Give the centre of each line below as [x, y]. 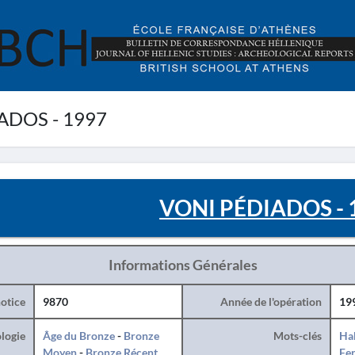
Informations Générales [183, 265]
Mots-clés [297, 336]
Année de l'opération [271, 302]
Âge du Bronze [78, 336]
